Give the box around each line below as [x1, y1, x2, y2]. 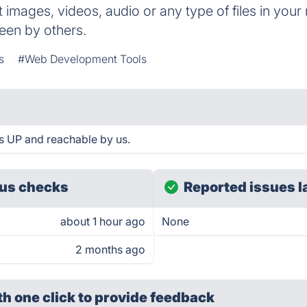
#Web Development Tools [18, 52, 147, 66]
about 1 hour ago [60, 214, 145, 228]
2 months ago [75, 243, 145, 256]
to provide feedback [78, 289, 215, 306]
